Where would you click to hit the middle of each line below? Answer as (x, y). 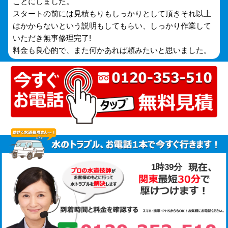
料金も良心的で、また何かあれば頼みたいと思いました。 (112, 50)
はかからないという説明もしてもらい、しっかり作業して (112, 26)
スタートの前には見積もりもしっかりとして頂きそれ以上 (112, 14)
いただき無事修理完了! (52, 38)
